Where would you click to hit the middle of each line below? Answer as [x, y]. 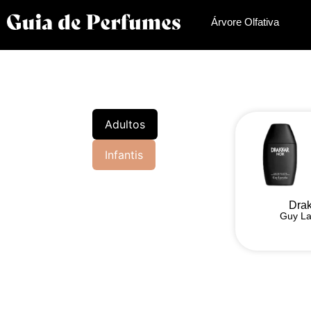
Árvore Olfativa [245, 22]
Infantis [124, 155]
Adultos [125, 124]
